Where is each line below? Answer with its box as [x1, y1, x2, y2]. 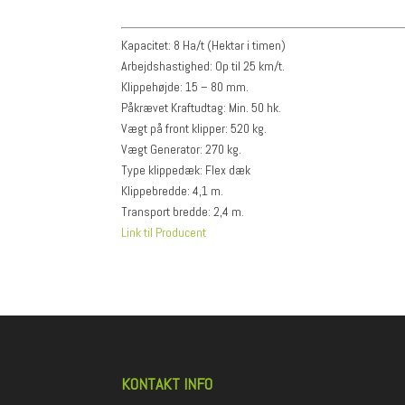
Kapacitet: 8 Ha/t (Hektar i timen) [121, 36, 287, 53]
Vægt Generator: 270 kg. [121, 140, 242, 157]
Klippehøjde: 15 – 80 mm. [121, 78, 250, 95]
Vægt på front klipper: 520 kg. [121, 119, 268, 137]
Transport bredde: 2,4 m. [121, 202, 245, 220]
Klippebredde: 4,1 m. [121, 182, 224, 199]
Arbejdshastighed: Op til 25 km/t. [121, 57, 286, 74]
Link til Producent [121, 223, 207, 240]
